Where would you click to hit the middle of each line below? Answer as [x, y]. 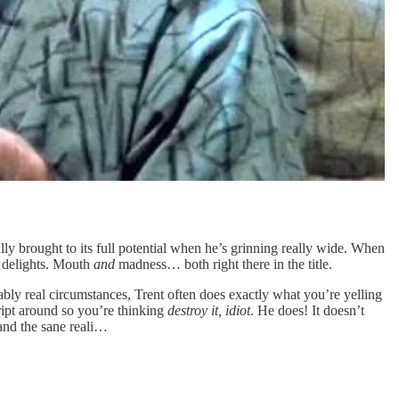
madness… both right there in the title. [224, 264]
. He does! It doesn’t [307, 310]
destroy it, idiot [209, 310]
